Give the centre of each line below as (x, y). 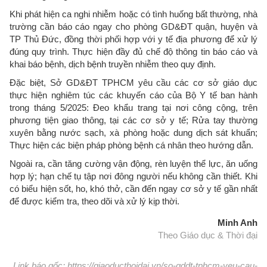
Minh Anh (237, 222)
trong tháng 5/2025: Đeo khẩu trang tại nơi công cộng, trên (133, 107)
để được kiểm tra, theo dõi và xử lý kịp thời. (94, 201)
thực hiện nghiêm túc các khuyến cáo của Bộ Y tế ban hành (133, 95)
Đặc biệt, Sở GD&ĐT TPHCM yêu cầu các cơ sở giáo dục (133, 82)
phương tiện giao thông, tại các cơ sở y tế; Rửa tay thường (133, 120)
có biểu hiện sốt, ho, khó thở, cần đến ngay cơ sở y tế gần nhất (133, 188)
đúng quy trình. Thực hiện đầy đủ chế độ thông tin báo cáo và (133, 51)
